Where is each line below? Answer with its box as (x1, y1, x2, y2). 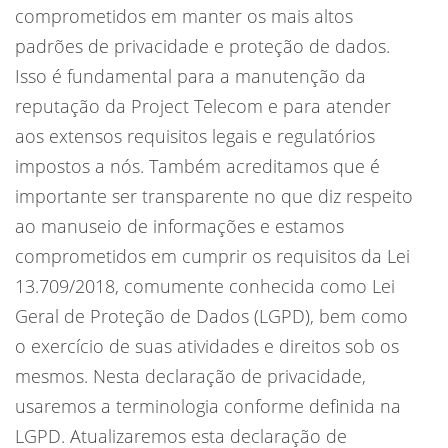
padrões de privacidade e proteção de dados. (15, 33, 390, 58)
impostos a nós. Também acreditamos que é (15, 153, 380, 178)
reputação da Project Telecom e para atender (15, 93, 391, 118)
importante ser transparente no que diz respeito (15, 183, 413, 208)
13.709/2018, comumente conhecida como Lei (15, 273, 395, 298)
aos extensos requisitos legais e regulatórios (15, 123, 375, 148)
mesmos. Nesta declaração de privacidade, (15, 363, 366, 388)
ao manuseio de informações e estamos (15, 213, 344, 238)
